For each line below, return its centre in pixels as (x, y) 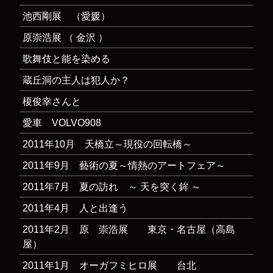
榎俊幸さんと (52, 101)
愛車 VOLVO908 (62, 123)
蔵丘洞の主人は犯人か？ (76, 80)
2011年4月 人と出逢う (76, 208)
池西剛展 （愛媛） (67, 16)
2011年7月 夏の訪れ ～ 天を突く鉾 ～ (112, 187)
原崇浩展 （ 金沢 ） (66, 37)
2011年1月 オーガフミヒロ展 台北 (110, 265)
